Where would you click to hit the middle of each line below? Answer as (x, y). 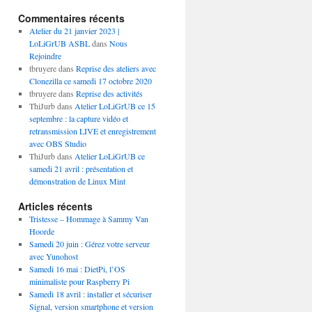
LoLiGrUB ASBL (59, 43)
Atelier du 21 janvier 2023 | (74, 31)
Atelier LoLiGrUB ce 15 (115, 106)
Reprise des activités (109, 93)
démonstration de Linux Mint (77, 181)
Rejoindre (45, 56)
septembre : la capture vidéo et (78, 118)
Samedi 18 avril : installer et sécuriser (90, 294)
